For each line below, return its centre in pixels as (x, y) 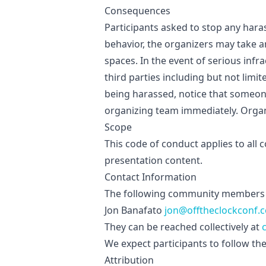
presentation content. (153, 160)
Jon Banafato (134, 210)
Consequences (137, 11)
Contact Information (151, 177)
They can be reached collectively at (183, 227)
